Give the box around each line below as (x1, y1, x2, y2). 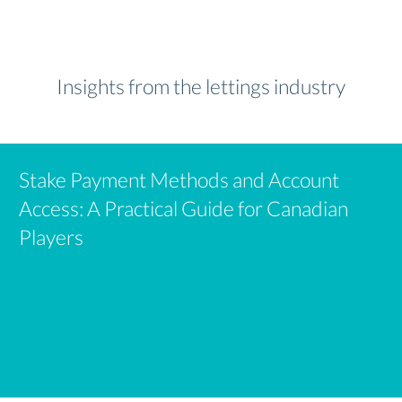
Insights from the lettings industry (57, 74, 345, 100)
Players (19, 224, 83, 250)
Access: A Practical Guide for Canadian (19, 196, 348, 222)
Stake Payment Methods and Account (19, 167, 339, 193)
